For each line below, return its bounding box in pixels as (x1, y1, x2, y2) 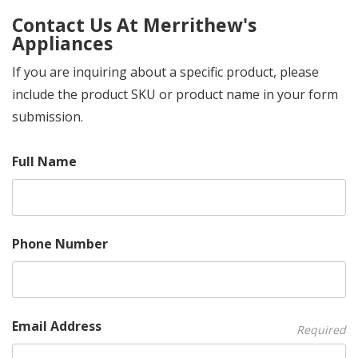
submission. (12, 108, 83, 125)
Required (296, 322, 346, 337)
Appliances (12, 30, 113, 56)
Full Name (12, 153, 77, 170)
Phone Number (12, 235, 108, 253)
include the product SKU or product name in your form (12, 86, 338, 103)
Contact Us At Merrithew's (12, 12, 257, 38)
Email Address (12, 317, 101, 335)
